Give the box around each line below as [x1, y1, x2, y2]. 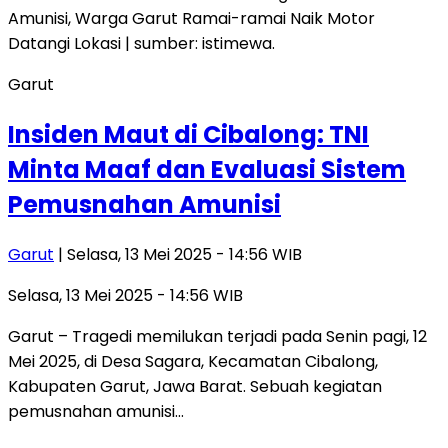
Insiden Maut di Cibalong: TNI [8, 118, 369, 152]
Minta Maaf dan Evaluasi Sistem [8, 153, 406, 187]
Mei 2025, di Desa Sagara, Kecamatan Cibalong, [8, 350, 378, 374]
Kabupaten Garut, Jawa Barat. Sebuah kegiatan [8, 375, 382, 399]
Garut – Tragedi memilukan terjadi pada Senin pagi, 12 [8, 325, 427, 349]
